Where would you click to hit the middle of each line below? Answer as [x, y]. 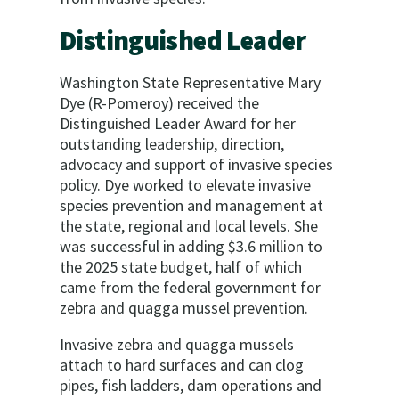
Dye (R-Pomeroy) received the [159, 103]
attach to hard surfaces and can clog [182, 365]
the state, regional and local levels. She [189, 226]
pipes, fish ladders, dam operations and [191, 385]
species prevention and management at [191, 205]
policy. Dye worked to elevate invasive [185, 185]
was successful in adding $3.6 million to [191, 246]
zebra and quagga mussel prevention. [184, 308]
